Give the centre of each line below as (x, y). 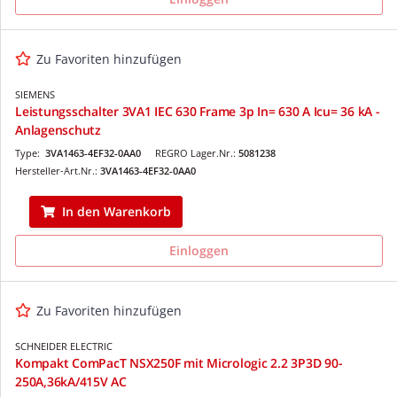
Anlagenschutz (58, 129)
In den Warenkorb (117, 211)
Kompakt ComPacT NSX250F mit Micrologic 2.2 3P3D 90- (179, 362)
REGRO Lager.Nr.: (197, 152)
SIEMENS (35, 94)
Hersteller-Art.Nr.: (58, 170)
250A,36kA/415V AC (71, 381)
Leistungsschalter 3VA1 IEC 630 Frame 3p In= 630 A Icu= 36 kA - (198, 111)
